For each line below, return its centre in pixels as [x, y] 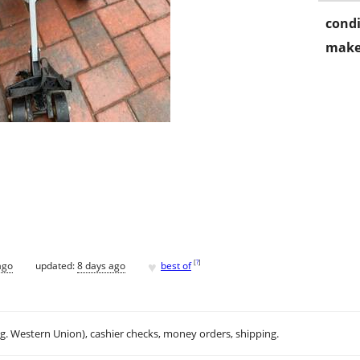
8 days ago [101, 265]
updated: [56, 265]
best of [176, 265]
